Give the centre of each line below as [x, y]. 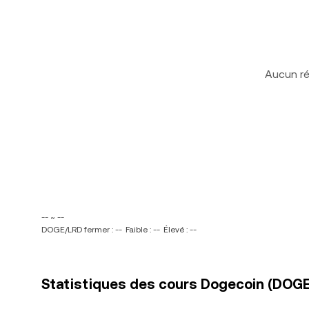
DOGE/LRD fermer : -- [82, 230]
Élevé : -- [180, 230]
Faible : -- [143, 230]
